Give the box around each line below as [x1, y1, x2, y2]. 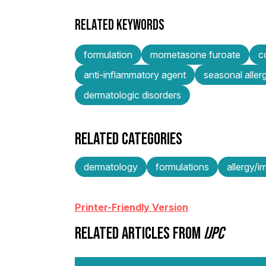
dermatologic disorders [84, 88, 181, 101]
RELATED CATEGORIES [75, 128, 182, 148]
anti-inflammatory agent [84, 68, 186, 81]
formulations [156, 160, 209, 173]
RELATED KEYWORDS [75, 17, 164, 33]
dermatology [84, 160, 138, 173]
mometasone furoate [150, 48, 240, 61]
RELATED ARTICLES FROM [75, 223, 204, 242]
